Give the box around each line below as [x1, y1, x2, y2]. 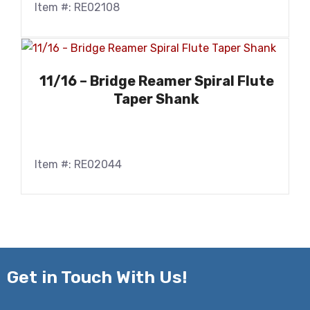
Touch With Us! [61, 266, 187, 287]
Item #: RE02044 [35, 158, 122, 172]
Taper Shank [113, 91, 199, 108]
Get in [7, 266, 61, 287]
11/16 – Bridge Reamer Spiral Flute [39, 73, 274, 90]
